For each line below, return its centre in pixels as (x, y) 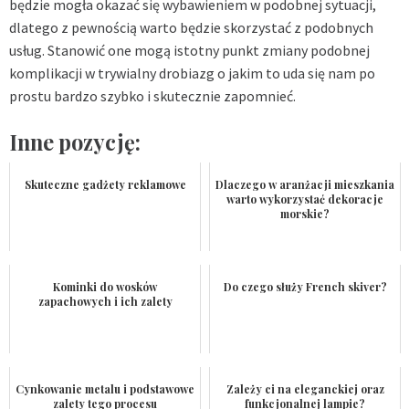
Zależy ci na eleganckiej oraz (305, 388)
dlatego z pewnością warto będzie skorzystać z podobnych (191, 27)
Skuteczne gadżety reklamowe (105, 184)
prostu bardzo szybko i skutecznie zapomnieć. (152, 95)
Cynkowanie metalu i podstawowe (105, 388)
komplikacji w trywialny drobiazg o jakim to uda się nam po (192, 73)
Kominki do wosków (105, 286)
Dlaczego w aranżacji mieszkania (305, 184)
